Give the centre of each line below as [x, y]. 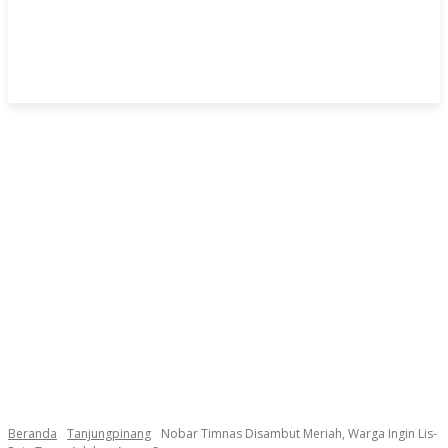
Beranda [32, 433]
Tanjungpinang [109, 433]
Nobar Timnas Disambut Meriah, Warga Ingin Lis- [299, 433]
